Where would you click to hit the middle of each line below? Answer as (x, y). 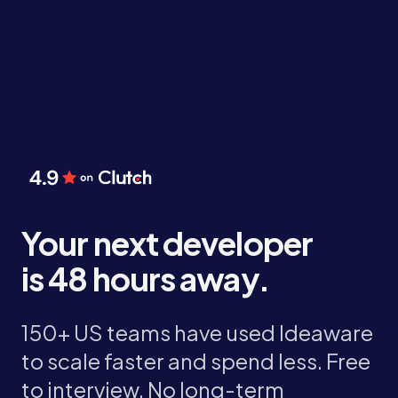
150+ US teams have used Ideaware (197, 333)
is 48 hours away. (145, 279)
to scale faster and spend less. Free (196, 361)
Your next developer (167, 243)
